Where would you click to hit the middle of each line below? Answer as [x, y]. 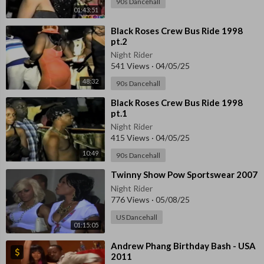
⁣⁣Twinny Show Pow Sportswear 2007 [184, 174]
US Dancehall [137, 217]
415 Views [131, 137]
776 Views [131, 199]
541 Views [131, 65]
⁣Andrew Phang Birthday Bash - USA [183, 245]
